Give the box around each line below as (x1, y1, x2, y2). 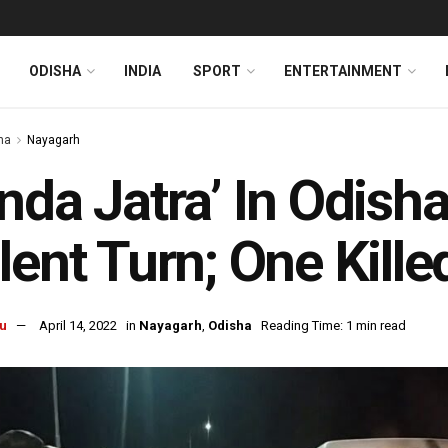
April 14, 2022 (39, 318, 117, 334)
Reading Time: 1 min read (261, 318, 406, 334)
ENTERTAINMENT (284, 63, 402, 79)
